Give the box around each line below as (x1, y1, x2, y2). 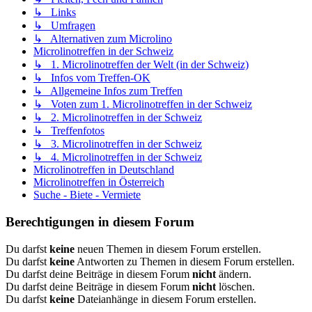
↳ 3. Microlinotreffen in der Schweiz (33, 138, 202, 150)
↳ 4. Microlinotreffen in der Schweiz (33, 151, 202, 164)
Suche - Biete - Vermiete (33, 189, 141, 201)
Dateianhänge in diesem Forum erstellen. (75, 292, 256, 305)
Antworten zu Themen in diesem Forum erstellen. (75, 255, 295, 267)
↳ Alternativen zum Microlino (33, 33, 172, 45)
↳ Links (33, 6, 76, 19)
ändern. (216, 267, 251, 280)
